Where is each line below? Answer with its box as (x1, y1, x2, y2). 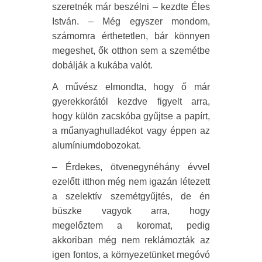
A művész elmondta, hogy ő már (52, 82, 210, 92)
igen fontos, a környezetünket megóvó (52, 250, 210, 260)
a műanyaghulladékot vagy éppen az (52, 126, 210, 136)
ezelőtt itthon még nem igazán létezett (52, 177, 210, 187)
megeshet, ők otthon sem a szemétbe (52, 46, 210, 56)
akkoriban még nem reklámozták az (52, 235, 210, 246)
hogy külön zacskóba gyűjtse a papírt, (52, 111, 210, 122)
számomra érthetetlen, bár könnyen (52, 31, 210, 42)
